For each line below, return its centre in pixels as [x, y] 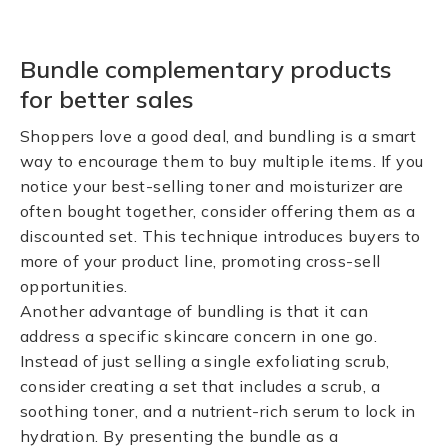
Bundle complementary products [206, 69]
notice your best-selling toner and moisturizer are [212, 186]
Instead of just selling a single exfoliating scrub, [205, 361]
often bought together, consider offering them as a [218, 211]
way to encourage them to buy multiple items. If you [222, 161]
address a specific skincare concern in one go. [199, 336]
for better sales [107, 99]
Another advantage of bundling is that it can [194, 311]
